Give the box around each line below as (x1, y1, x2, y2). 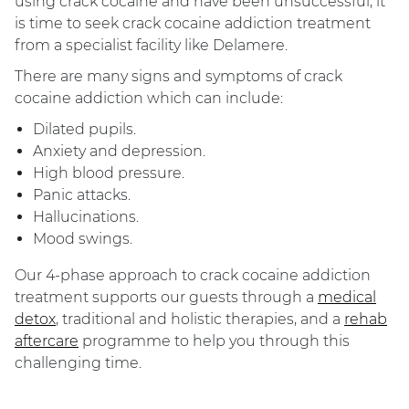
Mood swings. (33, 230, 132, 248)
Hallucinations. (33, 208, 139, 226)
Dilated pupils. (33, 121, 136, 139)
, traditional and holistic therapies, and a (56, 310, 344, 329)
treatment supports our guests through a (15, 288, 318, 307)
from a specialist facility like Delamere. (15, 37, 288, 55)
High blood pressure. (33, 164, 184, 183)
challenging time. (15, 354, 142, 372)
